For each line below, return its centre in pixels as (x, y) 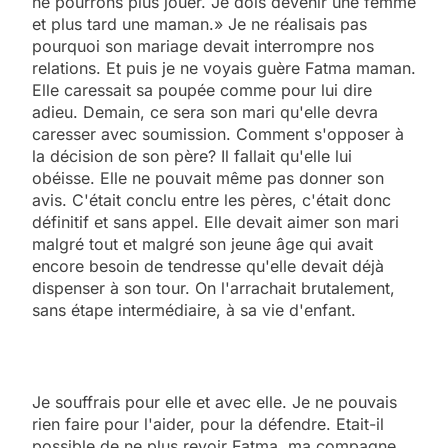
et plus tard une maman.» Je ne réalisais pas (199, 23)
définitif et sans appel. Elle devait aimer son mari (215, 221)
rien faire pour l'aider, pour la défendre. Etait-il (208, 423)
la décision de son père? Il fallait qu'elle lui (192, 155)
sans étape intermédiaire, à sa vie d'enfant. (194, 309)
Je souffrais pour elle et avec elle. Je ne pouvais (214, 401)
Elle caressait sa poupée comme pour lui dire (202, 89)
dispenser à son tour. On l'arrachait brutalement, (213, 287)
